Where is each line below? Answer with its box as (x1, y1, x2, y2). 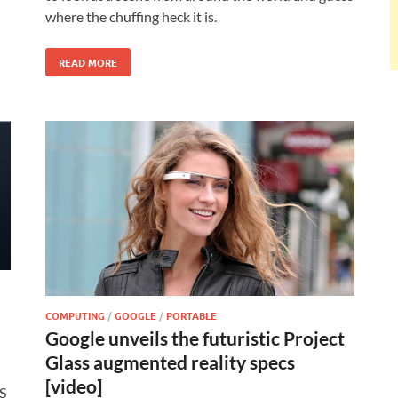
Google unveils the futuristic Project (45, 327, 345, 350)
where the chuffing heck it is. (45, 7, 217, 25)
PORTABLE (166, 308, 217, 323)
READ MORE (59, 54, 117, 69)
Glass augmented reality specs (45, 351, 295, 374)
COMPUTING (45, 308, 105, 323)
